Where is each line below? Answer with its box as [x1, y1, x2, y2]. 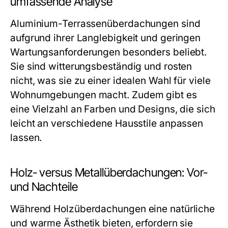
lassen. [10, 132, 42, 144]
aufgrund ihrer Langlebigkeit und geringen [10, 32, 201, 44]
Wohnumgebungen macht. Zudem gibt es [10, 89, 197, 101]
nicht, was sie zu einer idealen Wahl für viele [10, 75, 211, 87]
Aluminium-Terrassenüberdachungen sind [10, 18, 201, 30]
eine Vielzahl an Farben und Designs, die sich [10, 103, 215, 115]
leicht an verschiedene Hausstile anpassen [10, 118, 204, 129]
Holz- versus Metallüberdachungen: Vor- [10, 165, 208, 180]
